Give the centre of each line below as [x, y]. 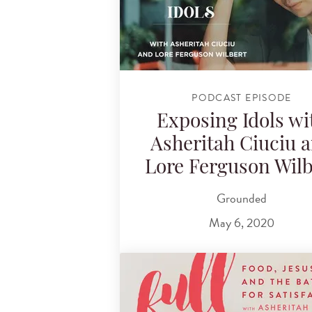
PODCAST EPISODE [242, 97]
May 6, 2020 [242, 223]
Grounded [242, 198]
